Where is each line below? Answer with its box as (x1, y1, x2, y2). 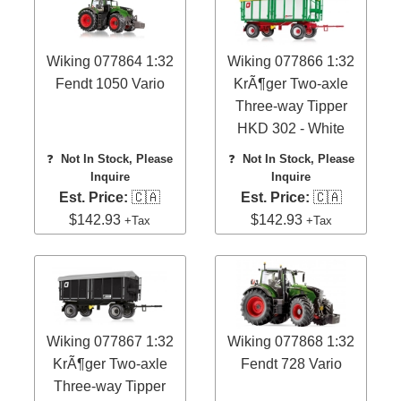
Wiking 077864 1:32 (46, 54, 174, 70)
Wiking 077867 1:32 (46, 333, 174, 349)
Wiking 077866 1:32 (227, 54, 355, 70)
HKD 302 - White (237, 121, 346, 137)
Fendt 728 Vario (240, 355, 342, 371)
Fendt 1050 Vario (55, 76, 165, 92)
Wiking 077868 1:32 (227, 333, 355, 349)
